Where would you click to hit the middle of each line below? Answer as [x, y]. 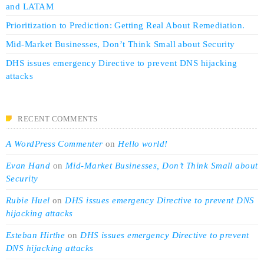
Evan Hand [28, 165]
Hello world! [143, 143]
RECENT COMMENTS [58, 118]
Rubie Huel [28, 200]
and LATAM [30, 6]
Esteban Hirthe [36, 235]
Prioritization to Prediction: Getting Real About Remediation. [126, 25]
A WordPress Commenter [55, 143]
